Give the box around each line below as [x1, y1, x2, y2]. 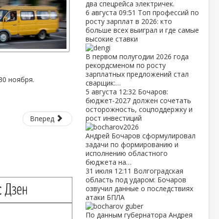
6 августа [85, 8, 119, 17]
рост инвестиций [85, 113, 142, 123]
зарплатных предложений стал [85, 69, 189, 79]
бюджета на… [85, 157, 131, 167]
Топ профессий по [137, 8, 199, 17]
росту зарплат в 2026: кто [85, 17, 172, 26]
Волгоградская [133, 166, 183, 175]
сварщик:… [85, 78, 121, 88]
